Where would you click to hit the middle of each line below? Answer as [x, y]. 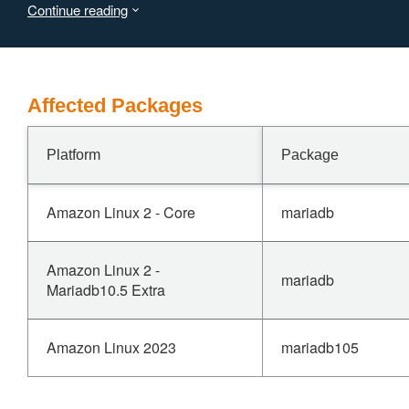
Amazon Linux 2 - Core [121, 212]
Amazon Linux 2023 [111, 347]
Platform [73, 155]
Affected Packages [115, 105]
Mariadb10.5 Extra [106, 290]
